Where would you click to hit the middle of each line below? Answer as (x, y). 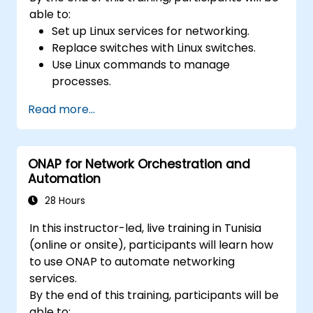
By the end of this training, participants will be (154, 295)
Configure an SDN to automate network (161, 98)
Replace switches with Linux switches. (154, 48)
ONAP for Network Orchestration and (139, 164)
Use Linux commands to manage (141, 64)
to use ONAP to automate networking (132, 261)
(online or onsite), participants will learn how (152, 245)
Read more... (61, 109)
